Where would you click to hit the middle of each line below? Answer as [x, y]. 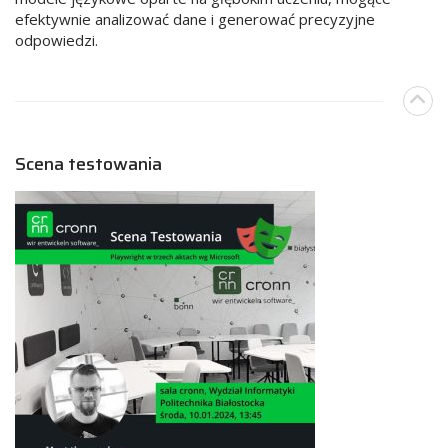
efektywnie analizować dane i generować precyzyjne [195, 18]
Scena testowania [88, 163]
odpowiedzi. [56, 39]
